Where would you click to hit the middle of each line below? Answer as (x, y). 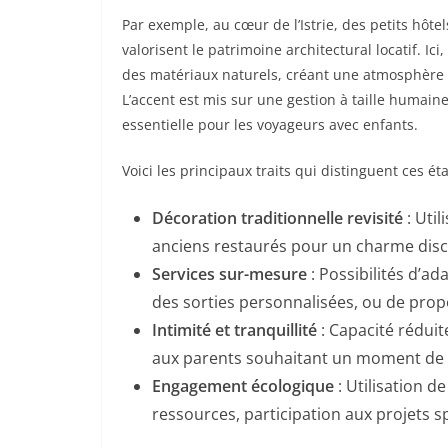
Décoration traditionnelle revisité (277, 218)
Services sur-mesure (229, 274)
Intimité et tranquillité (234, 330)
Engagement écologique (243, 386)
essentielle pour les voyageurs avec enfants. (270, 125)
